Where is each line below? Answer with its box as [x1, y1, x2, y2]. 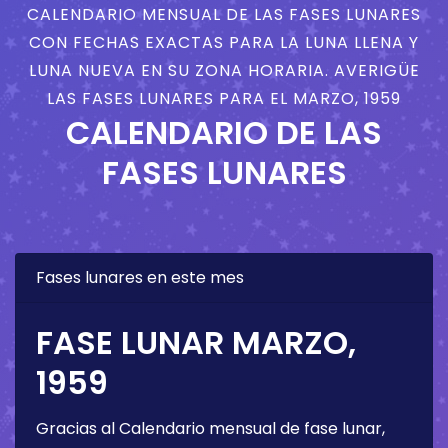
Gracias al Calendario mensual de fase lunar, [36, 416, 385, 440]
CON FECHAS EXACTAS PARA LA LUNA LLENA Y [29, 30, 419, 54]
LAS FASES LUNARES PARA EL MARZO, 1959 [47, 86, 401, 110]
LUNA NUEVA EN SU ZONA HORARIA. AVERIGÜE [28, 58, 420, 82]
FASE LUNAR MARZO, [36, 319, 356, 365]
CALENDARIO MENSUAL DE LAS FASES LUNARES [27, 2, 421, 26]
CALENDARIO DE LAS [66, 109, 382, 155]
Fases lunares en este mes [36, 265, 244, 289]
